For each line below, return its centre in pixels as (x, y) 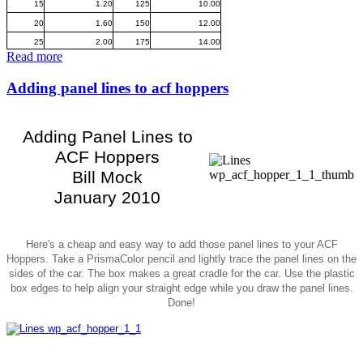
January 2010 (107, 198)
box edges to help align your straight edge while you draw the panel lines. (181, 288)
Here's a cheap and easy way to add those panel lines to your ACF (181, 245)
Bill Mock (107, 178)
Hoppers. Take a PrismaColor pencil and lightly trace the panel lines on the (181, 259)
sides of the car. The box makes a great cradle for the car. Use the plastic (181, 274)
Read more (34, 56)
